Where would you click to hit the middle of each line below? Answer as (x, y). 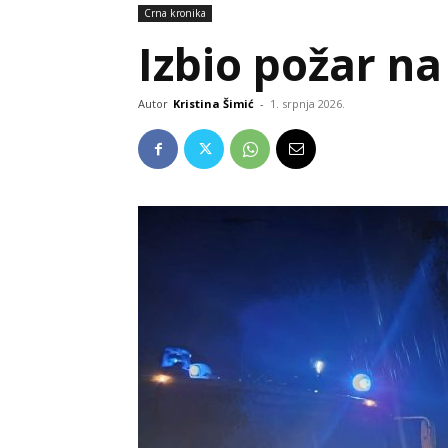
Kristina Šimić (213, 103)
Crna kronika (175, 13)
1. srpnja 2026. (307, 103)
